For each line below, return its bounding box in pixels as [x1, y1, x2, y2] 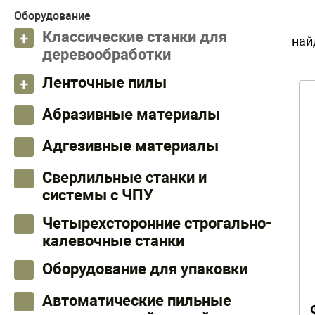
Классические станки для [42, 28, 227, 46]
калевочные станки [42, 232, 184, 250]
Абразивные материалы [42, 105, 220, 123]
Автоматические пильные [42, 292, 231, 309]
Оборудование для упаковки [42, 260, 247, 278]
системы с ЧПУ [42, 186, 153, 204]
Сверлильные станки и [42, 169, 207, 186]
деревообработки [42, 46, 171, 63]
